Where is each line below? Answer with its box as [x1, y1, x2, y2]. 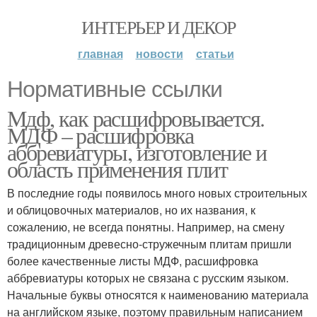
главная [77, 45, 123, 62]
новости [135, 45, 183, 62]
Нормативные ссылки [7, 76, 222, 102]
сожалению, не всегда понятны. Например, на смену [7, 219, 284, 235]
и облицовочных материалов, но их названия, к [7, 202, 255, 218]
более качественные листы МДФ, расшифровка [7, 253, 258, 269]
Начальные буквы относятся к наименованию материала [7, 287, 309, 303]
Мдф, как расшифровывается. [7, 103, 265, 133]
